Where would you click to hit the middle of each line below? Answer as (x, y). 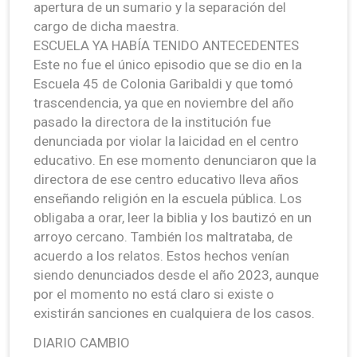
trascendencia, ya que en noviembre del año (164, 102)
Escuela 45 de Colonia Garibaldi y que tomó (163, 83)
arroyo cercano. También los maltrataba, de (163, 236)
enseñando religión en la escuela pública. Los (168, 198)
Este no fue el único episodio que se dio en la (168, 64)
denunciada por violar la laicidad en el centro (166, 141)
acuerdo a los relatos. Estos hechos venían (161, 255)
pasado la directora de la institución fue (152, 122)
